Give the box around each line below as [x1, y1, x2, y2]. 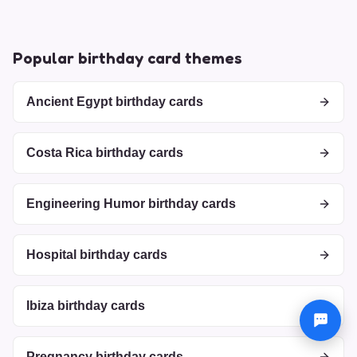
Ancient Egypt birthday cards [26, 95, 203, 108]
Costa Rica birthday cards [26, 146, 183, 159]
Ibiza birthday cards [26, 299, 145, 312]
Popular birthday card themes [13, 48, 242, 68]
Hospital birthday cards [26, 248, 167, 261]
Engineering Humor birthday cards [26, 197, 236, 210]
